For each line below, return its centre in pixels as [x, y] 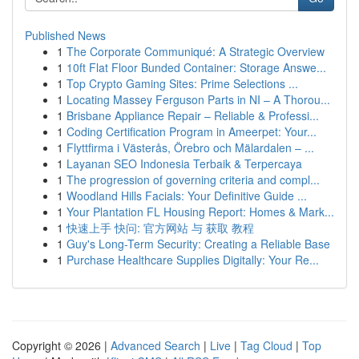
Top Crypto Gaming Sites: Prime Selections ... [182, 83]
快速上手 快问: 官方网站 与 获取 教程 [160, 228]
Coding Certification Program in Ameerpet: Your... [192, 131]
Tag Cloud [266, 345]
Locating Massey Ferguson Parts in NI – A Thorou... [198, 99]
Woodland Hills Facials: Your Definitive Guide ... [187, 196]
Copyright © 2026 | [61, 345]
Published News [65, 35]
